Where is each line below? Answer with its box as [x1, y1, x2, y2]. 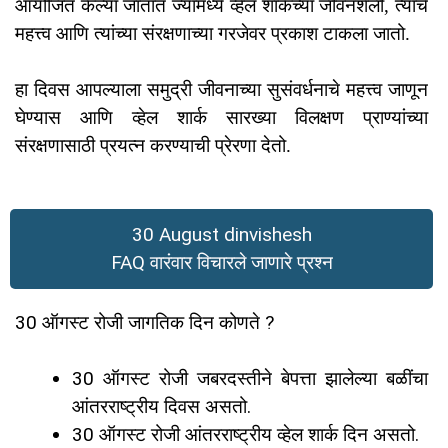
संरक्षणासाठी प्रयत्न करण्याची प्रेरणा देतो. [15, 135, 291, 157]
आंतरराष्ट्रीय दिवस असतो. [72, 395, 251, 419]
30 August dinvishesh [131, 222, 312, 246]
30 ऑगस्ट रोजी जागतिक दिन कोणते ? [15, 310, 274, 334]
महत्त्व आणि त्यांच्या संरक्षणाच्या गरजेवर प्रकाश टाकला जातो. [15, 22, 410, 44]
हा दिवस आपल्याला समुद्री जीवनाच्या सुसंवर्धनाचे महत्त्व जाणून [15, 79, 428, 101]
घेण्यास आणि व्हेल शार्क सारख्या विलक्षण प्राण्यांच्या [15, 107, 428, 129]
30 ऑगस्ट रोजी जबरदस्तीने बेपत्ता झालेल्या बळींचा [72, 367, 428, 391]
